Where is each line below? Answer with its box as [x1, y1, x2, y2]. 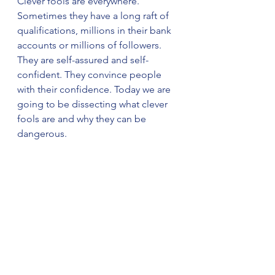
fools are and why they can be [17, 113, 149, 125]
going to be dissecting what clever [17, 98, 170, 110]
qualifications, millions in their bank [17, 25, 174, 36]
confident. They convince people [17, 69, 164, 80]
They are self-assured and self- [17, 54, 149, 66]
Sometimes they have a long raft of [17, 10, 171, 21]
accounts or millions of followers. [17, 39, 164, 51]
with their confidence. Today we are [17, 83, 173, 95]
